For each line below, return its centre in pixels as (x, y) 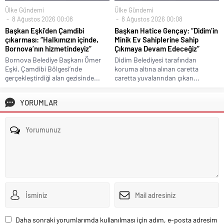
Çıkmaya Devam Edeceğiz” (157, 49)
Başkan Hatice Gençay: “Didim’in (166, 31)
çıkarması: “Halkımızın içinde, (52, 40)
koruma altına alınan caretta (156, 69)
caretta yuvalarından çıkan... (157, 78)
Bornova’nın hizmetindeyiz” (48, 49)
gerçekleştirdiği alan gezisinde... (52, 78)
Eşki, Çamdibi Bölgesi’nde (43, 69)
